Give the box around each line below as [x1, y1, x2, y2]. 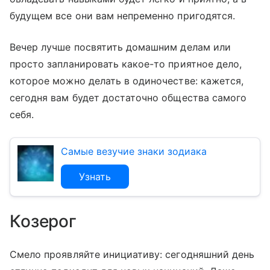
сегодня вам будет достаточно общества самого [10, 92, 247, 104]
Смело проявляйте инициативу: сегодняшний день [10, 248, 255, 261]
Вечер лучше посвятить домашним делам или [10, 41, 231, 54]
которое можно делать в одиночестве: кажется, [10, 75, 244, 87]
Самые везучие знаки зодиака [61, 145, 207, 158]
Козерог [10, 211, 77, 232]
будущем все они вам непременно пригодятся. [10, 10, 236, 22]
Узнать [79, 171, 111, 183]
